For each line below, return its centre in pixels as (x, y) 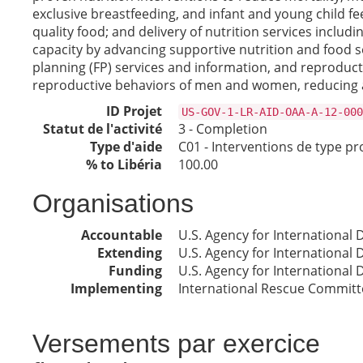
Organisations (113, 203)
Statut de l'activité (102, 129)
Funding (135, 271)
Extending (130, 253)
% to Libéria (124, 164)
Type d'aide (126, 147)
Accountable (122, 235)
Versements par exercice (176, 344)
